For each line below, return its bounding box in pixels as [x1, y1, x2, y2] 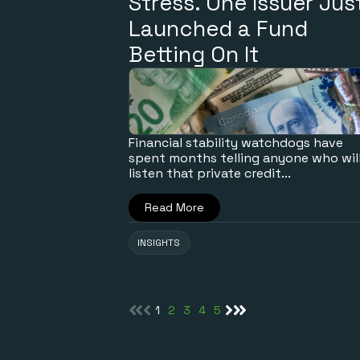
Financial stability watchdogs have [129, 133, 343, 151]
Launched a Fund [129, 14, 308, 43]
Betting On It [129, 39, 259, 68]
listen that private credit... [129, 164, 291, 182]
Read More [145, 199, 204, 215]
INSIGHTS [137, 235, 180, 249]
